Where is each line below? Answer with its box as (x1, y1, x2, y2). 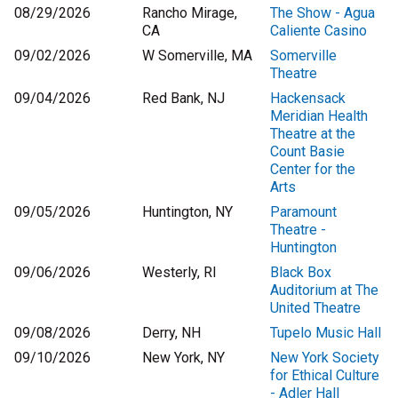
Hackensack (270, 90, 346, 107)
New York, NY (142, 349, 225, 367)
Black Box (270, 264, 331, 282)
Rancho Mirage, (142, 4, 237, 22)
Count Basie (270, 143, 345, 161)
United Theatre (270, 299, 361, 317)
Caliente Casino (270, 22, 367, 40)
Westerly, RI (142, 264, 217, 282)
